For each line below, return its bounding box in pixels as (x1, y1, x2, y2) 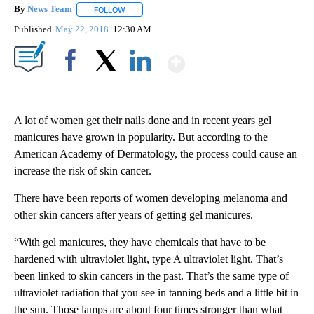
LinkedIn (124, 78, 157, 90)
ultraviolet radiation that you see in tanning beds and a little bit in (14, 286, 299, 299)
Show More (184, 45, 295, 71)
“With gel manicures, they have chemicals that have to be (14, 235, 266, 248)
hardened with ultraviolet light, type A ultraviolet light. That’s (14, 252, 283, 265)
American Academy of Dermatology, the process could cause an (14, 147, 297, 160)
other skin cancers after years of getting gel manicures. (14, 208, 253, 221)
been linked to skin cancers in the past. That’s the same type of (14, 269, 289, 282)
